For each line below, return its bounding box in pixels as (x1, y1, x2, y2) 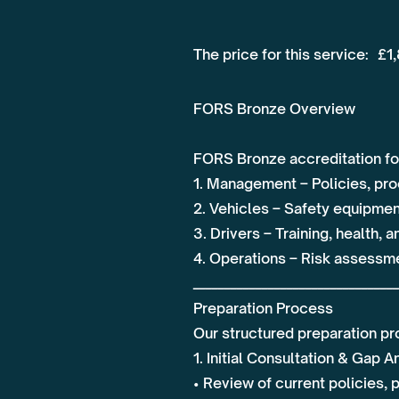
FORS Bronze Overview (193, 100, 355, 118)
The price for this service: (193, 45, 369, 63)
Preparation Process (193, 299, 333, 317)
